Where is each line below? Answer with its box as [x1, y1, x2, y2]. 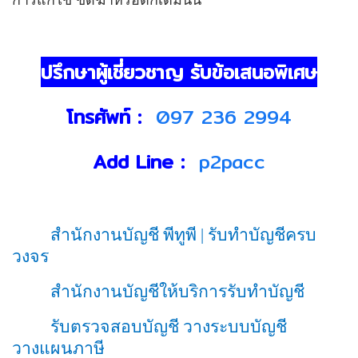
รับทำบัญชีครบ [208, 225, 316, 245]
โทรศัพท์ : [66, 101, 149, 132]
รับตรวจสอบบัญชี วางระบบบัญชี [50, 316, 287, 336]
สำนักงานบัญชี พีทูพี [50, 225, 201, 245]
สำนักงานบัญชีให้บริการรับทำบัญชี [50, 281, 304, 301]
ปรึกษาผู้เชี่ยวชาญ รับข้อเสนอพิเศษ [41, 56, 317, 87]
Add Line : [93, 145, 192, 177]
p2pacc [199, 145, 265, 177]
